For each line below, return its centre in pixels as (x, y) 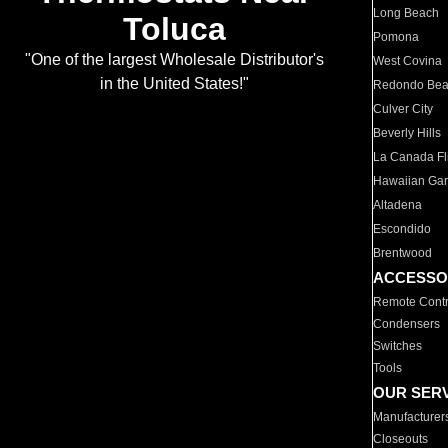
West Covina (408, 61)
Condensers (407, 324)
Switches (398, 346)
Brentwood (403, 253)
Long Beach (406, 13)
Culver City (403, 109)
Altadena (398, 205)
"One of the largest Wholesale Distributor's (174, 60)
